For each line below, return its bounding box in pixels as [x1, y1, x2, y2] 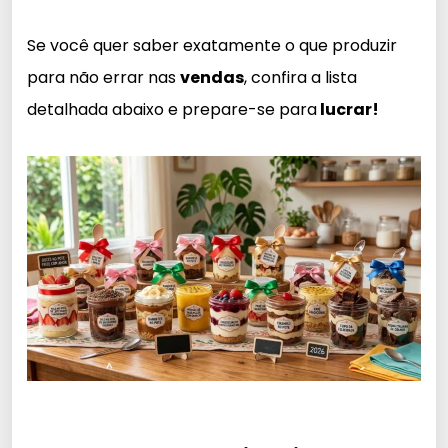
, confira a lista [244, 66, 357, 90]
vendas [180, 66, 244, 90]
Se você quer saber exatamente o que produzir [27, 34, 397, 58]
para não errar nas [27, 66, 180, 90]
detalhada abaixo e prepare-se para [27, 98, 317, 122]
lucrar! [317, 98, 379, 122]
